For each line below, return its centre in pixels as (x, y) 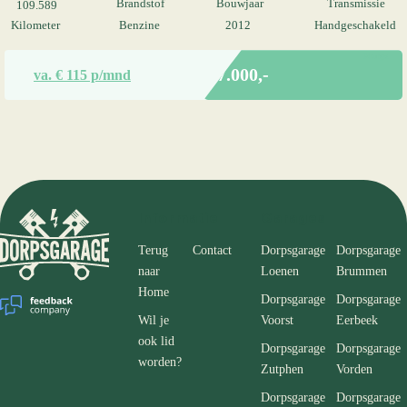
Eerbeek (357, 320)
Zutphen (282, 369)
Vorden (354, 369)
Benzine (139, 26)
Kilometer (35, 26)
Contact (212, 250)
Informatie (179, 218)
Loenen (280, 271)
